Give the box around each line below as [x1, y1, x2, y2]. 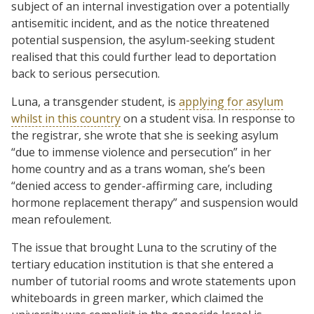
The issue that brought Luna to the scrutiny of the [11, 239, 277, 255]
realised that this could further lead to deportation [11, 48, 276, 64]
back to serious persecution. [11, 65, 160, 81]
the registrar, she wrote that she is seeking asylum [11, 127, 278, 143]
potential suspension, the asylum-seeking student [11, 32, 275, 48]
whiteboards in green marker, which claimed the [11, 289, 264, 306]
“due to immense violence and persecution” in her [11, 144, 271, 160]
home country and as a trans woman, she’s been [11, 161, 265, 177]
